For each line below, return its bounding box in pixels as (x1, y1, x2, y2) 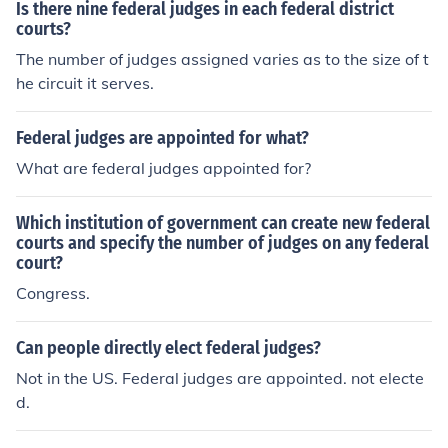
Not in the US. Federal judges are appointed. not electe (16, 368, 424, 388)
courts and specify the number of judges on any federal (16, 232, 429, 254)
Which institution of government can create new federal (16, 212, 430, 234)
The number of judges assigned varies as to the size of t (16, 49, 429, 69)
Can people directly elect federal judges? (16, 337, 321, 359)
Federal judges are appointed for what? (16, 127, 309, 149)
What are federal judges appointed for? (16, 158, 311, 178)
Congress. (16, 283, 90, 303)
